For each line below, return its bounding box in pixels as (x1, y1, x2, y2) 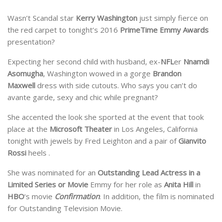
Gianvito (178, 136, 206, 146)
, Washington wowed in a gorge (43, 68, 153, 79)
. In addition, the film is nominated (100, 191, 214, 202)
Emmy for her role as (88, 179, 164, 190)
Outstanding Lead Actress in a (96, 167, 200, 178)
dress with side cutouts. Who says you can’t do (35, 80, 197, 91)
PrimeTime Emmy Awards (120, 25, 209, 35)
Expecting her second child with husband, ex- (7, 56, 161, 67)
